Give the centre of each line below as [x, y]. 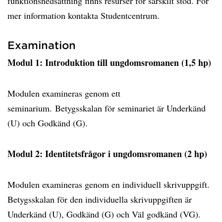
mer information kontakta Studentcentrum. [83, 15]
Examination [42, 45]
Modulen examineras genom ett [64, 93]
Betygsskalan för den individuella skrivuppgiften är [100, 199]
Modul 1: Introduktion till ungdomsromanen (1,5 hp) [109, 62]
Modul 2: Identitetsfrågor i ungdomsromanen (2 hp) [107, 154]
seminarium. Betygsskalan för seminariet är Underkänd [107, 108]
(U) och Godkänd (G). [48, 123]
